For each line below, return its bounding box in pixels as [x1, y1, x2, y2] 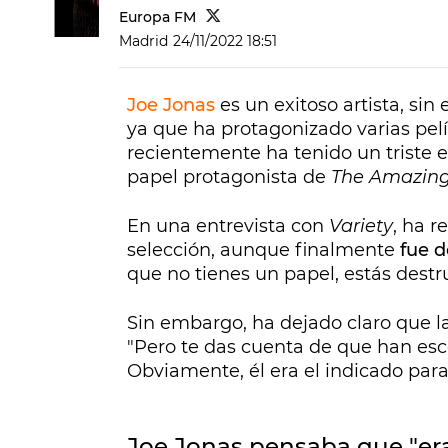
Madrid [119, 32, 168, 51]
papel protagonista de [127, 166, 331, 189]
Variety [329, 215, 393, 238]
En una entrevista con [127, 215, 329, 238]
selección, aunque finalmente [127, 239, 400, 262]
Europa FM [119, 8, 196, 27]
